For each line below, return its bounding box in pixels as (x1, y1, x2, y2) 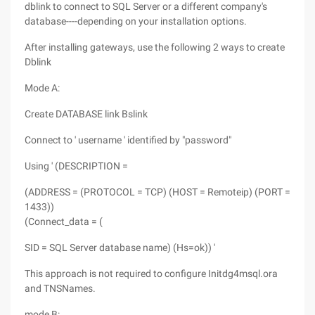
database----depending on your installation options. (25, 15, 247, 27)
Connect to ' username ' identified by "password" (25, 134, 231, 146)
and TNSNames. (25, 283, 96, 294)
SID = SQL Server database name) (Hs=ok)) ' (25, 242, 215, 253)
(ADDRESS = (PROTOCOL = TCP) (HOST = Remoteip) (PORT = (25, 186, 290, 198)
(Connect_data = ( (25, 216, 103, 227)
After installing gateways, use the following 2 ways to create (25, 41, 285, 53)
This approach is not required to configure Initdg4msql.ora (25, 268, 278, 279)
